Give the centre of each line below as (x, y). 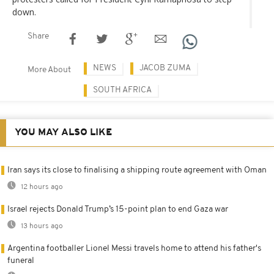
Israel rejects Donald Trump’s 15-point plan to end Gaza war (118, 209)
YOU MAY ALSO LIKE (63, 132)
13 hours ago (41, 226)
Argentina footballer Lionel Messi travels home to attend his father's (134, 248)
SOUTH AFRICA (122, 90)
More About (49, 70)
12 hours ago (41, 187)
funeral (21, 261)
